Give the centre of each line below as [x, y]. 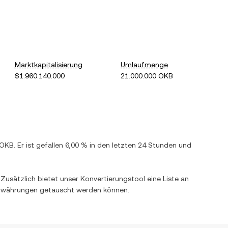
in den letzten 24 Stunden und [139, 145]
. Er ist [25, 145]
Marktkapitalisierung [48, 65]
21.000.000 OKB [147, 76]
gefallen [50, 145]
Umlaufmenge [145, 65]
